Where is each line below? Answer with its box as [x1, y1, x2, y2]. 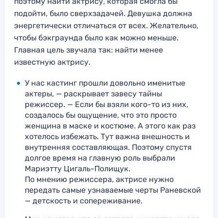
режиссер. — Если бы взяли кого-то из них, [25, 100, 188, 109]
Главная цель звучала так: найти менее [14, 45, 163, 55]
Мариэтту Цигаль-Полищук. [25, 164, 130, 174]
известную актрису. [14, 57, 91, 67]
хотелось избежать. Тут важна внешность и [25, 132, 190, 142]
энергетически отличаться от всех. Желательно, [14, 21, 199, 31]
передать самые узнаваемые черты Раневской [25, 185, 201, 195]
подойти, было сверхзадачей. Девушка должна [14, 9, 192, 18]
